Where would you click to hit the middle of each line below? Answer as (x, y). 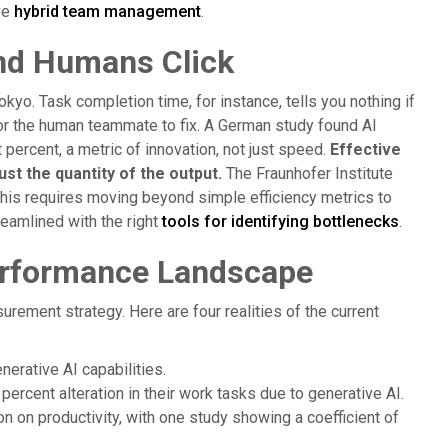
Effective (365, 149)
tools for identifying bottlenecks (280, 221)
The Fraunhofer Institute (307, 173)
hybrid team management (107, 11)
